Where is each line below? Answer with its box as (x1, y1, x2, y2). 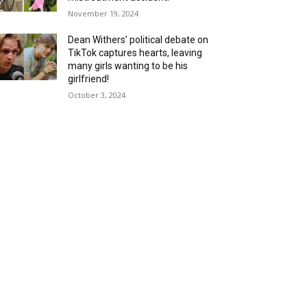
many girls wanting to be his (68, 60, 188, 71)
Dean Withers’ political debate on (68, 34, 209, 45)
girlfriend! (68, 73, 110, 84)
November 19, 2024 (68, 8, 139, 19)
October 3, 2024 (68, 89, 126, 100)
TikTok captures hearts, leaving (68, 47, 203, 58)
